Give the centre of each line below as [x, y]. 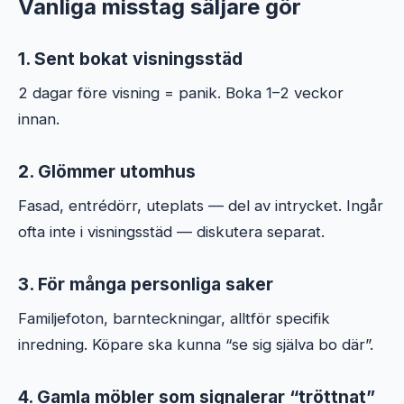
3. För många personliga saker [146, 284]
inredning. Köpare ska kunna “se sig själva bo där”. [196, 344]
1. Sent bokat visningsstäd [130, 58]
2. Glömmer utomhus [107, 171]
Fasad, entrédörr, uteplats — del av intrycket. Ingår [201, 205]
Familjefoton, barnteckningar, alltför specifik [174, 318]
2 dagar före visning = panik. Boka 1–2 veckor [181, 92]
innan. [39, 119]
